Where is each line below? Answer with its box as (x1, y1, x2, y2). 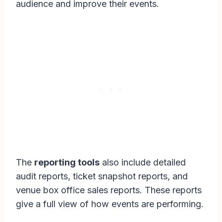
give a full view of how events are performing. (16, 199, 204, 210)
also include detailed (100, 157, 186, 168)
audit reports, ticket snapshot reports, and (16, 171, 188, 182)
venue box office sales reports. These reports (16, 185, 202, 196)
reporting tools (34, 157, 100, 168)
